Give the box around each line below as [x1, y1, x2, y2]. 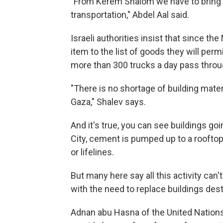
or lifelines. [71, 146, 114, 157]
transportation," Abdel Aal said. [71, 9, 189, 20]
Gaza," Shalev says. [71, 96, 146, 107]
